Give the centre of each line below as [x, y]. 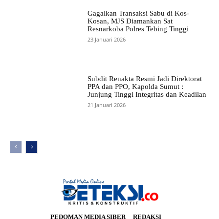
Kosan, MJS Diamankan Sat [130, 21]
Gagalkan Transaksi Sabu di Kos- [138, 13]
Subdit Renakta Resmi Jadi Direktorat [144, 79]
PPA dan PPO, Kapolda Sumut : [135, 87]
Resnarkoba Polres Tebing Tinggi [138, 29]
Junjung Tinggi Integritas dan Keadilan [147, 95]
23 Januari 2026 [106, 40]
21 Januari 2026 [106, 105]
